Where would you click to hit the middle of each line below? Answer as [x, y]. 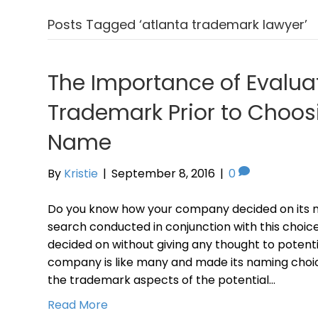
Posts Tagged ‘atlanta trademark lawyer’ [178, 24]
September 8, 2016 [164, 174]
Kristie [81, 174]
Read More [78, 305]
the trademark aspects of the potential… [162, 280]
